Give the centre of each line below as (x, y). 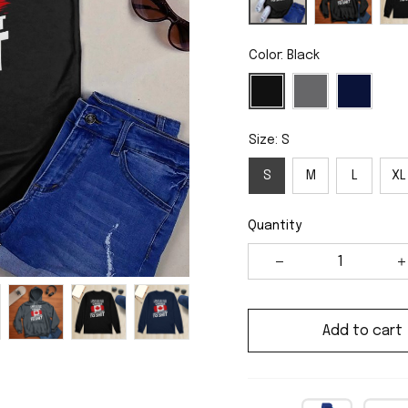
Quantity (275, 226)
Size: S (269, 140)
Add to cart (362, 331)
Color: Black (284, 56)
